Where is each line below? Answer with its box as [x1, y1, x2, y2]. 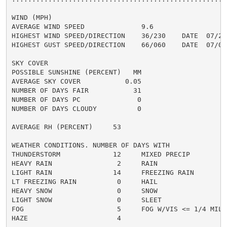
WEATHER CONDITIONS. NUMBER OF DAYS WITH [11, 141, 170, 149]
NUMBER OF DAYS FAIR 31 [11, 86, 141, 94]
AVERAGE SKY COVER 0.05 [11, 77, 141, 85]
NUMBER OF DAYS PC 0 [11, 95, 141, 103]
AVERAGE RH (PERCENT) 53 [11, 123, 121, 131]
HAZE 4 [11, 214, 121, 222]
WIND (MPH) [11, 13, 52, 21]
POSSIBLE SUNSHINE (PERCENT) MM [11, 68, 141, 76]
